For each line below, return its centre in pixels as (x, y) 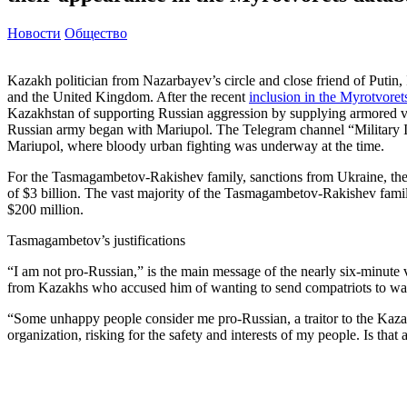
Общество (96, 33)
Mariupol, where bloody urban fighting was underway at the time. (196, 145)
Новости (34, 33)
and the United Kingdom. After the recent (128, 96)
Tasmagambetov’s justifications (96, 240)
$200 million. (45, 209)
